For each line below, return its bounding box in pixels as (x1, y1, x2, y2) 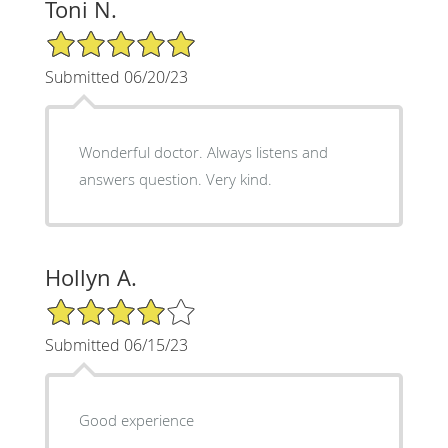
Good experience (78, 409, 194, 430)
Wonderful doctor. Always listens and (78, 141, 328, 162)
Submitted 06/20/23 (44, 65, 188, 88)
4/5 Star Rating (44, 295, 144, 315)
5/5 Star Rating (44, 27, 144, 47)
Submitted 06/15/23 (44, 333, 188, 356)
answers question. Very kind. (78, 168, 272, 189)
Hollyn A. (44, 262, 137, 292)
